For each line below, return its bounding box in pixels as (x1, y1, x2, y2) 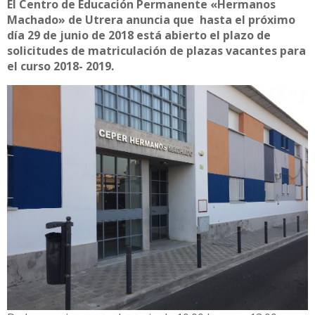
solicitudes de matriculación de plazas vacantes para (7, 42, 306, 58)
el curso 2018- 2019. (7, 58, 114, 74)
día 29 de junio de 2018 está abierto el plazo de (7, 27, 271, 43)
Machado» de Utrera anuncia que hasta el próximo (7, 11, 295, 27)
